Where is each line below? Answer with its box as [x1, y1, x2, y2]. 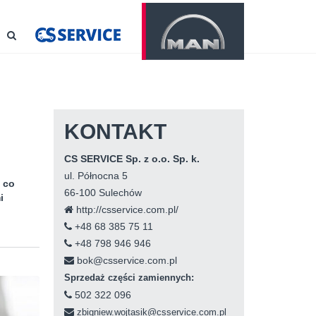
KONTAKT [64, 120, 166, 143]
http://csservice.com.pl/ [73, 204, 178, 215]
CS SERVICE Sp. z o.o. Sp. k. [64, 153, 200, 164]
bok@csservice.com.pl [74, 255, 177, 266]
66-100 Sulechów [64, 187, 142, 198]
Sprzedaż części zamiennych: [64, 273, 194, 283]
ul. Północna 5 [64, 170, 128, 181]
